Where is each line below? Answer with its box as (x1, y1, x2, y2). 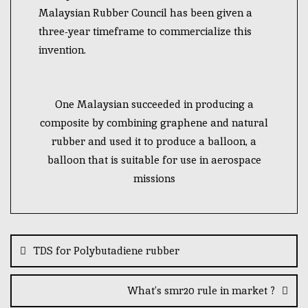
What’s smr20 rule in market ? (127, 284, 275, 298)
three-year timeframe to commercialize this (38, 25, 252, 38)
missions (133, 172, 175, 186)
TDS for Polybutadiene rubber (33, 244, 179, 258)
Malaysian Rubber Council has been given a (38, 6, 252, 19)
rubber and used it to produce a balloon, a (52, 135, 256, 148)
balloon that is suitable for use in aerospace (47, 153, 261, 167)
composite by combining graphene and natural (40, 116, 268, 130)
